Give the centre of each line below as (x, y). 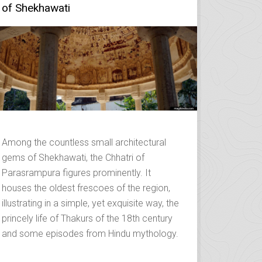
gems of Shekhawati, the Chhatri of (73, 157)
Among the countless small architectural (84, 142)
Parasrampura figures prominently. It (77, 173)
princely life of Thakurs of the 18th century (87, 218)
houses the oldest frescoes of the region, (86, 188)
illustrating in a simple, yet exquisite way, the (91, 203)
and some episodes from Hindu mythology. (90, 233)
